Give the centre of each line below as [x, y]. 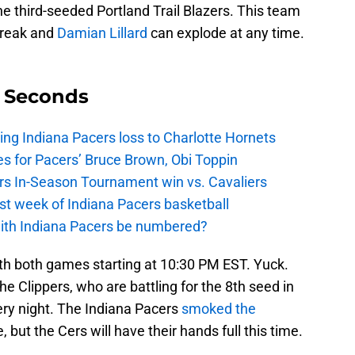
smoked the [219, 309]
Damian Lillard [102, 33]
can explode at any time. [226, 33]
